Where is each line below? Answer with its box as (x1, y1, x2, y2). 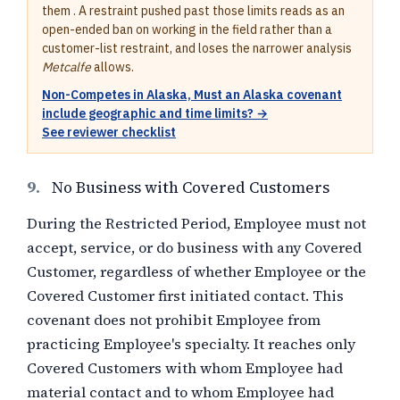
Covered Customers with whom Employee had (27, 358, 343, 378)
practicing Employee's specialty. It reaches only (27, 334, 355, 354)
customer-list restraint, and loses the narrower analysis (42, 40, 352, 56)
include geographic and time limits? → (42, 105, 268, 121)
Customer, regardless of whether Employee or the (27, 262, 366, 281)
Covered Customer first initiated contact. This (27, 286, 344, 305)
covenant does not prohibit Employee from (27, 310, 321, 329)
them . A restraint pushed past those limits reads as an (42, 3, 345, 19)
